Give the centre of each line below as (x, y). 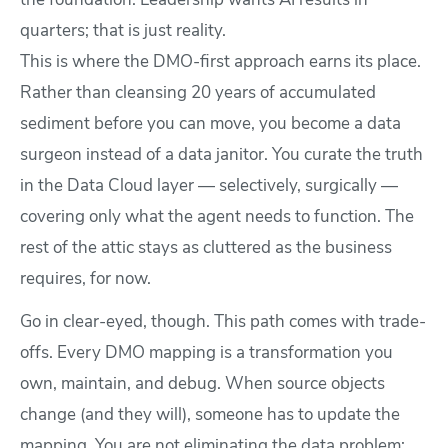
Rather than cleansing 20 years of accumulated (198, 94)
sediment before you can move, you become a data (210, 125)
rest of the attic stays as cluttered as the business (206, 249)
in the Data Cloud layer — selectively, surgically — (209, 187)
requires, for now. (85, 280)
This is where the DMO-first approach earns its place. (220, 63)
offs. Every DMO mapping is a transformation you (206, 354)
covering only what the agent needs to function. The (217, 218)
